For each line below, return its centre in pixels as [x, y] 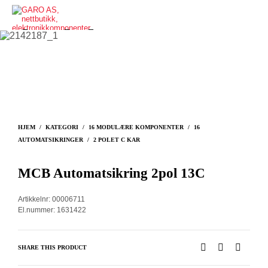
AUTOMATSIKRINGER [51, 139]
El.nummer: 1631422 [52, 210]
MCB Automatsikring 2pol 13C [112, 173]
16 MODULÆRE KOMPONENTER [136, 127]
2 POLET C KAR [117, 139]
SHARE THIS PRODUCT [52, 247]
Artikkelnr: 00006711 [51, 199]
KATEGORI [62, 127]
